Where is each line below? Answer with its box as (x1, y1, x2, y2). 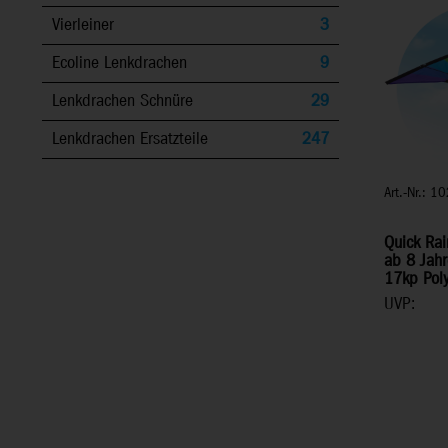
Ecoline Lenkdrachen (52, 51, 187, 75)
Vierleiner (52, 13, 114, 37)
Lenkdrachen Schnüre (52, 89, 193, 113)
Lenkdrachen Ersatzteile (52, 127, 208, 151)
